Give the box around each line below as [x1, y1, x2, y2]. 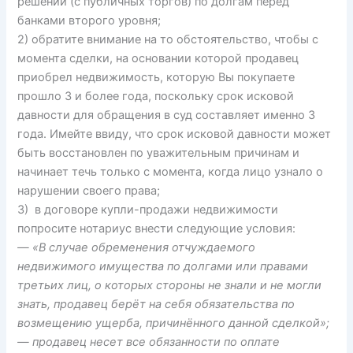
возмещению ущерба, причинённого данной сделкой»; [17, 315, 330, 330]
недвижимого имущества [17, 258, 165, 273]
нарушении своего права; [17, 183, 161, 198]
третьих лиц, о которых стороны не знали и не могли [17, 277, 322, 292]
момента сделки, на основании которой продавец [17, 50, 299, 65]
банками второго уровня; [17, 13, 162, 28]
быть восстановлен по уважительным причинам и [17, 145, 300, 160]
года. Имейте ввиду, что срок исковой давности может [17, 126, 332, 141]
